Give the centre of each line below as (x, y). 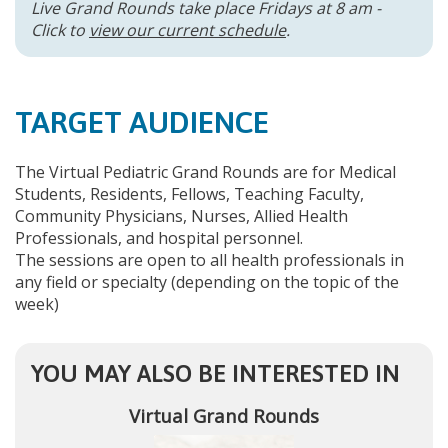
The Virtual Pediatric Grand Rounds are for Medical (205, 171)
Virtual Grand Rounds (224, 416)
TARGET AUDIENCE (142, 121)
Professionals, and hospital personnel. (159, 237)
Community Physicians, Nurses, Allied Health (181, 215)
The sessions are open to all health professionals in (209, 259)
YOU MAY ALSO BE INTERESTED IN (215, 373)
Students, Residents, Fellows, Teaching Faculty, (189, 193)
